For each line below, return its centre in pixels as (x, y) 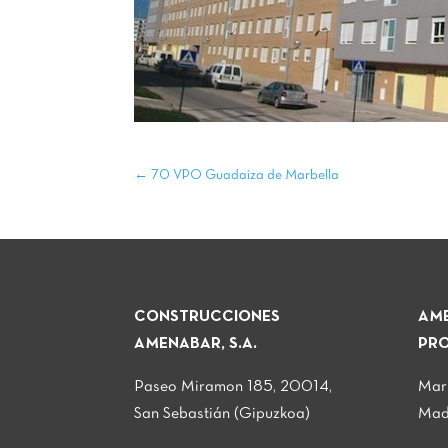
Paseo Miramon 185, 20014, (233, 386)
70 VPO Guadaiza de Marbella (244, 176)
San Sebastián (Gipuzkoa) (222, 413)
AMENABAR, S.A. (196, 343)
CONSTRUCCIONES (207, 316)
